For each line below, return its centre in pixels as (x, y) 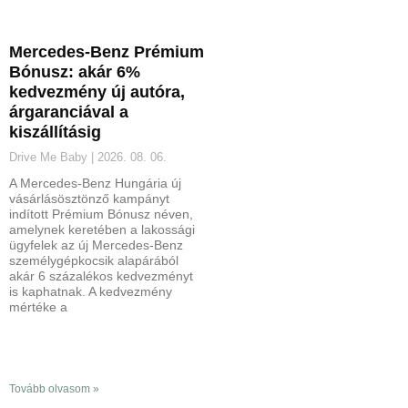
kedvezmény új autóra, (97, 92)
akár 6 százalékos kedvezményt (101, 275)
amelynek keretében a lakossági (102, 229)
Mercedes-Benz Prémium (107, 51)
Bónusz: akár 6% (75, 71)
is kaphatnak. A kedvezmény (91, 291)
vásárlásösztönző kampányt (89, 198)
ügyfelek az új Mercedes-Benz (96, 245)
